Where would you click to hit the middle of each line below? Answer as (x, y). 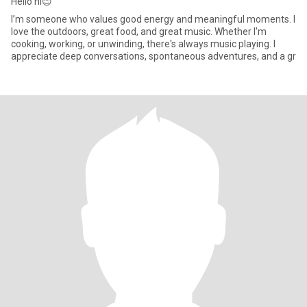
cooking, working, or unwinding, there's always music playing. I (143, 44)
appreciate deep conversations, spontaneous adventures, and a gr (153, 56)
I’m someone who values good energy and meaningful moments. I (152, 19)
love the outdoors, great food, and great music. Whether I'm (139, 32)
